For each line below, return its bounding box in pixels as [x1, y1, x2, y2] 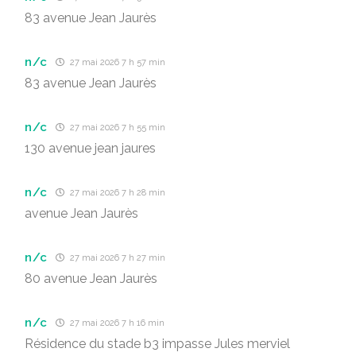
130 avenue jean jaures [25, 141, 156, 156]
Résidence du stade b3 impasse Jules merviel [25, 336, 290, 351]
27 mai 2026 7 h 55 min [68, 122, 166, 133]
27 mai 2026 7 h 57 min [68, 57, 166, 68]
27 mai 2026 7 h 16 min [68, 318, 165, 328]
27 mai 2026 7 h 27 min [68, 253, 166, 263]
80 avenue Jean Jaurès [25, 271, 157, 286]
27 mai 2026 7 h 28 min [68, 188, 166, 198]
